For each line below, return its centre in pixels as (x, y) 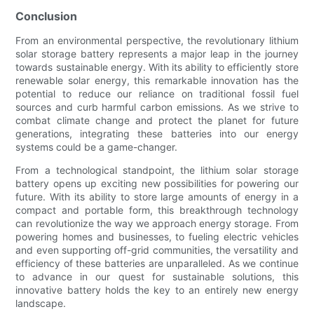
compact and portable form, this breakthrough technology (157, 210)
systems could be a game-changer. (97, 147)
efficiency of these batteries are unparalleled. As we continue (157, 264)
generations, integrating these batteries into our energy (157, 134)
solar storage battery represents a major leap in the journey (157, 54)
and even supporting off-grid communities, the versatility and (157, 250)
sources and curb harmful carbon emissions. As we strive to (157, 107)
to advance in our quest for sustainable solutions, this (157, 277)
